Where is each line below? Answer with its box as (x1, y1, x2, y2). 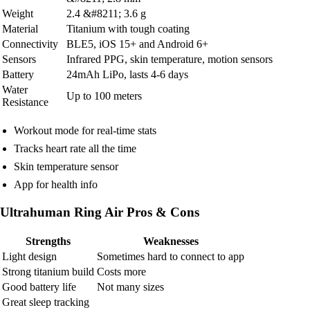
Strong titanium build (2, 265, 94, 277)
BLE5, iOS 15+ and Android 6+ (66, 37, 208, 50)
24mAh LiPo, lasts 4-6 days (66, 68, 188, 80)
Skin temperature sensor (14, 160, 118, 172)
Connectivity (2, 37, 58, 50)
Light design (2, 250, 57, 262)
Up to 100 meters (66, 89, 142, 102)
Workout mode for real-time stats (14, 124, 156, 136)
